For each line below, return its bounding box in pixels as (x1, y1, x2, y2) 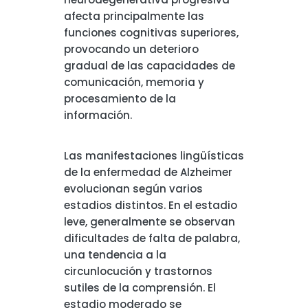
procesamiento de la (63, 91, 176, 106)
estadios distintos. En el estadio (63, 198, 237, 212)
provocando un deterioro (63, 42, 199, 56)
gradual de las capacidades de (63, 58, 235, 73)
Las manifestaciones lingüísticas (63, 148, 244, 163)
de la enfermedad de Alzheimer (63, 165, 232, 179)
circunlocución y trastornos (63, 264, 212, 278)
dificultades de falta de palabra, (63, 231, 240, 245)
